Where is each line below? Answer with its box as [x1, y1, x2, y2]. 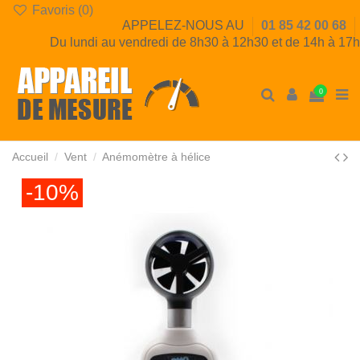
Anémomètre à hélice [102, 150, 211, 163]
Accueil [12, 150, 48, 163]
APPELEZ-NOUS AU [122, 18, 247, 33]
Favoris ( [28, 3, 82, 17]
